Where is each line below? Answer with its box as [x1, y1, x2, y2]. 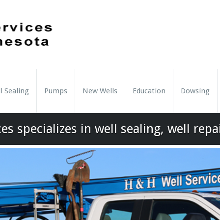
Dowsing [181, 86, 210, 95]
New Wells [82, 86, 117, 95]
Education [133, 86, 165, 95]
